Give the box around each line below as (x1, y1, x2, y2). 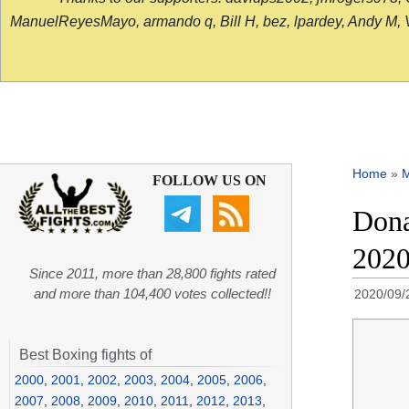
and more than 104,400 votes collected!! (34, 286, 271, 302)
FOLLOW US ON (152, 173, 267, 189)
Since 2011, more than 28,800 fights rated (29, 266, 276, 282)
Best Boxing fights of (19, 347, 152, 363)
